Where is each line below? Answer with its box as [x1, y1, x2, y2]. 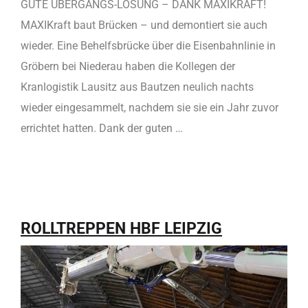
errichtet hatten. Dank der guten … [21, 121, 183, 135]
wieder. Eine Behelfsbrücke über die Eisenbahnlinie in [21, 38, 276, 52]
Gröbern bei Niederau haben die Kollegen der [21, 59, 235, 73]
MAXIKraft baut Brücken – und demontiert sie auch [21, 18, 267, 32]
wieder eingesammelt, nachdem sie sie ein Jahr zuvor [21, 100, 278, 114]
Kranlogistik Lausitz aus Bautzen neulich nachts [21, 80, 254, 93]
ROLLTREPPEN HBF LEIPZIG [21, 218, 222, 238]
